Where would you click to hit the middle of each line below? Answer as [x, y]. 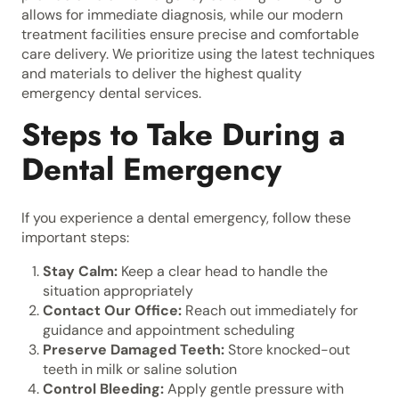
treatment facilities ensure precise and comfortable [190, 34]
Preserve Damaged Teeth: [134, 350]
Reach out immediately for [270, 310]
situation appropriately [118, 291]
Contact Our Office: [112, 310]
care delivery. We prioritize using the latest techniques [198, 54]
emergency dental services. [111, 93]
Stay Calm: [80, 271]
